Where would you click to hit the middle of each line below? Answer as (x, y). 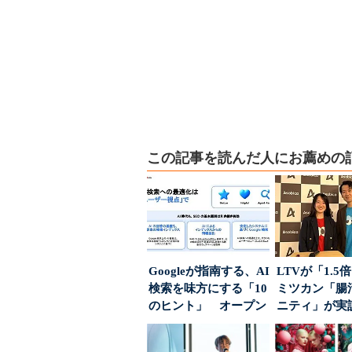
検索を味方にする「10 (208, 288)
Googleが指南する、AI (209, 271)
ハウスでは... (183, 323)
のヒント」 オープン (207, 306)
